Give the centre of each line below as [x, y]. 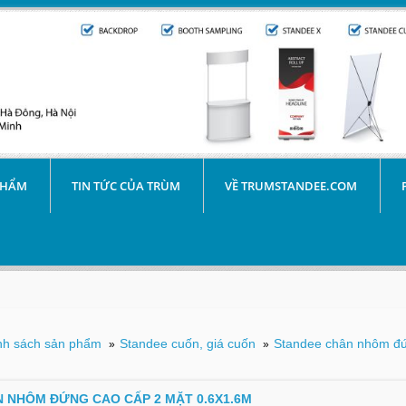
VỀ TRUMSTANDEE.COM [291, 185]
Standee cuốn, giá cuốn [188, 343]
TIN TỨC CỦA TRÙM [126, 185]
